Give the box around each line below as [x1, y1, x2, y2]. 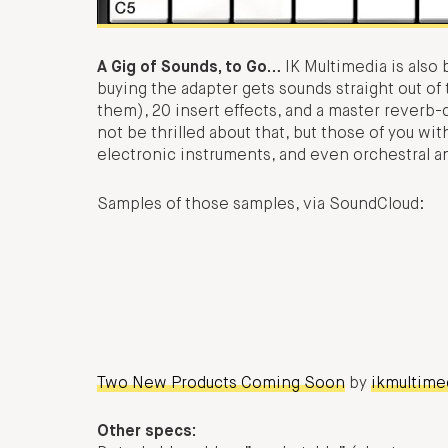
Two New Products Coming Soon [97, 375, 345, 392]
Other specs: [97, 424, 196, 441]
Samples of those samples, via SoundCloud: [97, 196, 424, 213]
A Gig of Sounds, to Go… [97, 60, 281, 77]
